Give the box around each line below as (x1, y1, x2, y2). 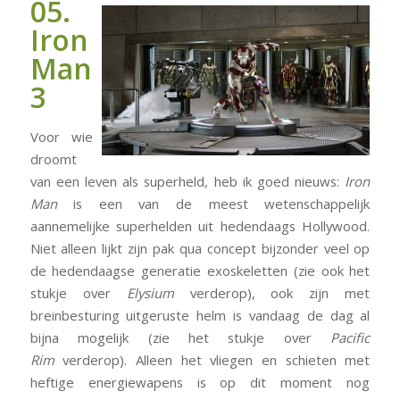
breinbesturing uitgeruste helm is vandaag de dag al (29, 306, 371, 325)
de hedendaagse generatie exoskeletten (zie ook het (29, 262, 371, 280)
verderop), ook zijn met (189, 284, 371, 303)
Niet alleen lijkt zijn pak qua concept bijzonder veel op (29, 239, 371, 258)
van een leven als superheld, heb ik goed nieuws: (29, 172, 346, 191)
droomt (29, 150, 77, 169)
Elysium (126, 284, 190, 303)
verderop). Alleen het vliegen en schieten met (62, 351, 371, 370)
